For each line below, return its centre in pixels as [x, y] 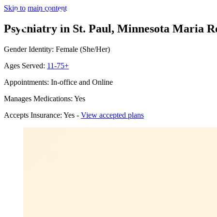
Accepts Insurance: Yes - [42, 115]
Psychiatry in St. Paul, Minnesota [87, 28]
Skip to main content [35, 8]
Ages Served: [25, 65]
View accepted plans [112, 115]
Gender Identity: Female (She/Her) [57, 49]
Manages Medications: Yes [45, 98]
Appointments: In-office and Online [58, 82]
